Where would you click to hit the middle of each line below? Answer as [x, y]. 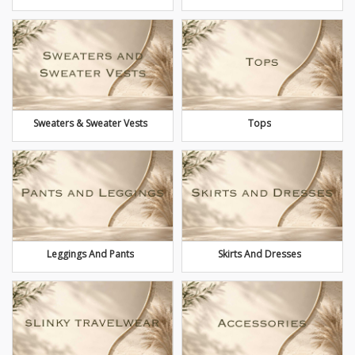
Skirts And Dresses [260, 254]
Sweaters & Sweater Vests [90, 124]
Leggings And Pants [90, 254]
